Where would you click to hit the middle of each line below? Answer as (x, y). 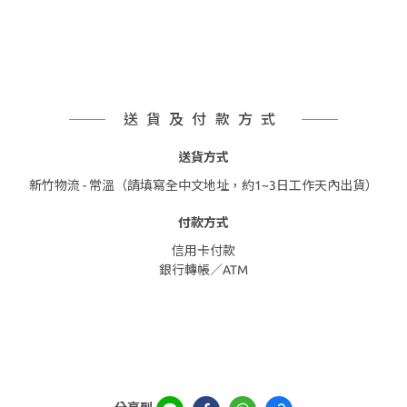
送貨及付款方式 (203, 119)
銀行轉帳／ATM (203, 270)
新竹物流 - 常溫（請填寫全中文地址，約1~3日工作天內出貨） (203, 185)
